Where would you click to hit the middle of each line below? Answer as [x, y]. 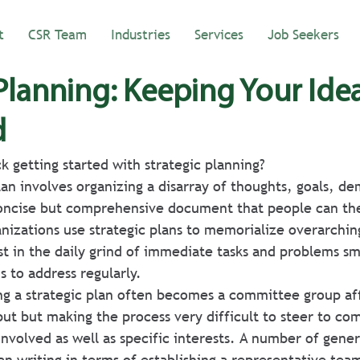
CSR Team [57, 35]
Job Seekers [303, 35]
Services [219, 35]
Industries [141, 35]
